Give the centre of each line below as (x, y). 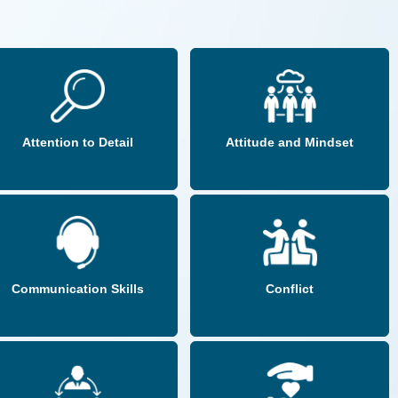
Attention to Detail (78, 143)
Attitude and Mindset (290, 143)
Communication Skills (78, 289)
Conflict (290, 289)
